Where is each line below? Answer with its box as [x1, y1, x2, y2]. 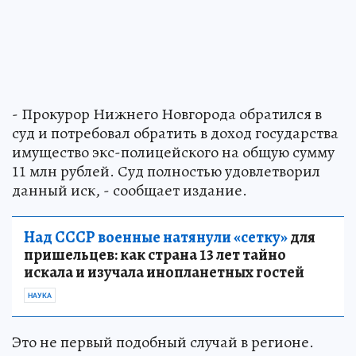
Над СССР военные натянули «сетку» [24, 226, 288, 248]
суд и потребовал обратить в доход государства [12, 122, 339, 144]
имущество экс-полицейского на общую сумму [12, 141, 335, 163]
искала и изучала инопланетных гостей [24, 261, 304, 283]
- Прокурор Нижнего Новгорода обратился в [12, 103, 322, 125]
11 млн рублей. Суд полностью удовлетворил [12, 160, 320, 182]
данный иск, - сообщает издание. [12, 179, 247, 201]
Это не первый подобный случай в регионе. [12, 331, 314, 353]
